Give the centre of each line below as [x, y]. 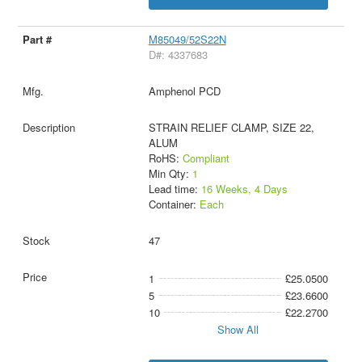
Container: [174, 204]
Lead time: [175, 188]
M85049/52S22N [187, 39]
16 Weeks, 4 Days [244, 188]
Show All [238, 329]
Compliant [206, 158]
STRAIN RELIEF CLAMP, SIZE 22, [231, 127]
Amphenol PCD [184, 90]
